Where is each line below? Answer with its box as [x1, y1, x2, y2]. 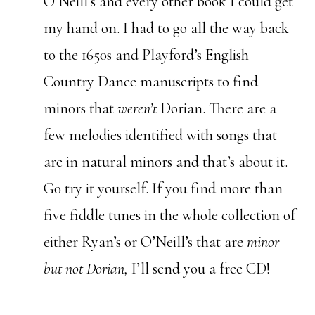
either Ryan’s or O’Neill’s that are [44, 233, 247, 252]
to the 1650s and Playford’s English [44, 46, 250, 65]
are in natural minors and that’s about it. [44, 153, 288, 172]
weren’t [117, 99, 157, 118]
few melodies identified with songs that [44, 126, 278, 145]
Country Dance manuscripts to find [44, 72, 259, 91]
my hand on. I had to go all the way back [44, 19, 290, 38]
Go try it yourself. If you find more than [44, 179, 283, 198]
